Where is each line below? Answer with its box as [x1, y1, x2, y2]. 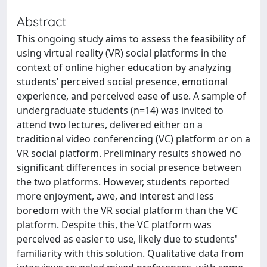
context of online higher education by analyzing [17, 61, 231, 74]
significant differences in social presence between [17, 161, 241, 174]
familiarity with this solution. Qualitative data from [17, 247, 244, 260]
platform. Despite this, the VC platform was [17, 218, 212, 231]
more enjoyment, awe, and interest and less [17, 190, 214, 203]
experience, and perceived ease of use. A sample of [17, 89, 246, 103]
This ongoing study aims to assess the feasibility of [17, 32, 246, 45]
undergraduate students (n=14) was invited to [17, 104, 223, 117]
